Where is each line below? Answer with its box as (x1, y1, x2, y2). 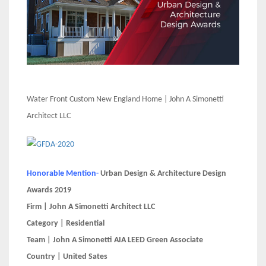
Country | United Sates (27, 252, 107, 261)
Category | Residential (27, 218, 104, 228)
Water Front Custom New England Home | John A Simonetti (27, 95, 224, 104)
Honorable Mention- (27, 169, 99, 178)
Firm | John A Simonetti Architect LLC (27, 202, 155, 211)
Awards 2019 (27, 185, 71, 195)
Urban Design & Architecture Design (100, 169, 226, 178)
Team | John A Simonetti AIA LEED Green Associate (27, 235, 203, 245)
